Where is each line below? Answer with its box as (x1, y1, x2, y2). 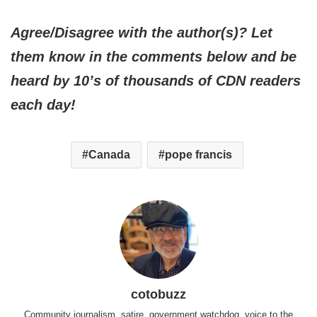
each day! (11, 97, 76, 113)
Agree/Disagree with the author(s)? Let (11, 25, 272, 41)
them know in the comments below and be (11, 49, 296, 65)
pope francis (164, 149, 232, 161)
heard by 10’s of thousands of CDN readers (11, 73, 301, 89)
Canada (88, 149, 130, 161)
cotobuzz (131, 287, 186, 302)
